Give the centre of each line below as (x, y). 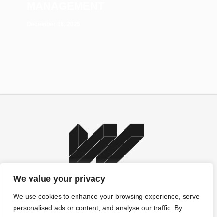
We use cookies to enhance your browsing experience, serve (106, 196)
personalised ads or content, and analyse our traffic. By (98, 208)
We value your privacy (59, 179)
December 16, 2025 (54, 24)
